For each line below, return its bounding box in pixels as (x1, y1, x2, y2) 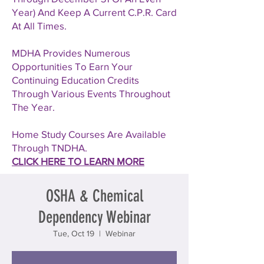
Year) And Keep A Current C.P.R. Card (12, 6, 177, 18)
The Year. (12, 101, 57, 113)
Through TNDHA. (12, 142, 87, 153)
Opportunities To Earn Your (12, 61, 133, 72)
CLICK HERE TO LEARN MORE (12, 156, 144, 167)
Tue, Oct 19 (53, 229, 94, 238)
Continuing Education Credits (12, 74, 139, 85)
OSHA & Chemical (45, 186, 143, 206)
